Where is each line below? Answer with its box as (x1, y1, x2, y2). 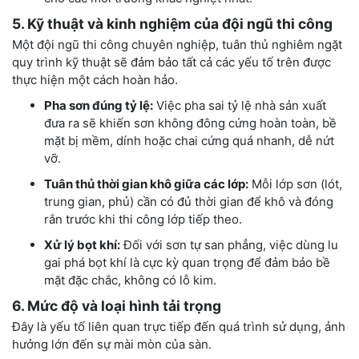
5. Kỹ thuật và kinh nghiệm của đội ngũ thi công (12, 14, 333, 32)
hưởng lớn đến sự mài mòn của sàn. (12, 336, 212, 352)
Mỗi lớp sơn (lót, (248, 175, 342, 192)
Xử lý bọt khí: (44, 236, 120, 252)
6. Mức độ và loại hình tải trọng (12, 296, 221, 314)
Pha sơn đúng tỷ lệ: (44, 97, 153, 113)
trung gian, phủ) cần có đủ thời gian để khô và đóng (44, 193, 333, 209)
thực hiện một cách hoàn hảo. (12, 71, 178, 87)
